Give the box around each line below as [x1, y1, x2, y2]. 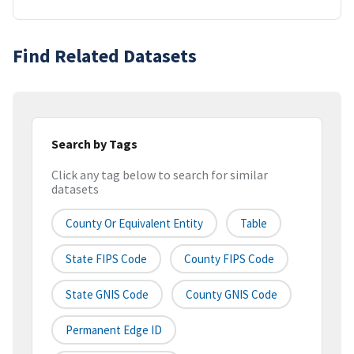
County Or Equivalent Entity [66, 216, 203, 232]
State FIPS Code [66, 251, 147, 267]
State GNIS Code [66, 287, 149, 303]
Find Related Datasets [13, 43, 197, 68]
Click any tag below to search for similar [51, 167, 268, 183]
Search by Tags [51, 135, 137, 152]
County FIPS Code [184, 251, 274, 267]
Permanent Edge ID [66, 322, 162, 338]
